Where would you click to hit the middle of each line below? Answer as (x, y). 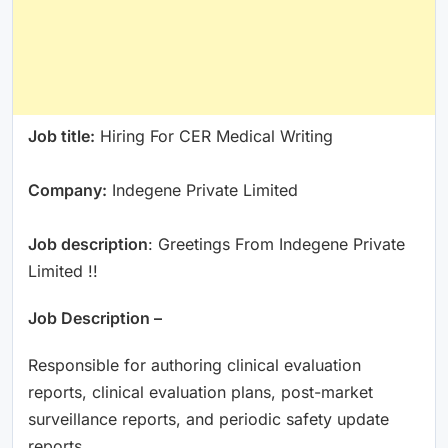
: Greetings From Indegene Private (276, 243)
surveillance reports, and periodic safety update (208, 418)
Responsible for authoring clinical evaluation (194, 364)
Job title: (61, 135)
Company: (67, 189)
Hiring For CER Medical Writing (214, 135)
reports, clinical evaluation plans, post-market (200, 391)
